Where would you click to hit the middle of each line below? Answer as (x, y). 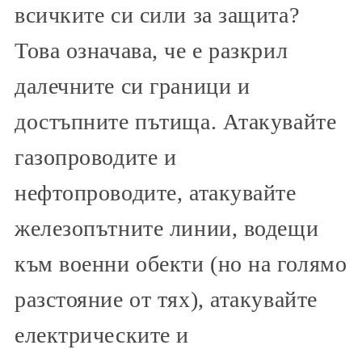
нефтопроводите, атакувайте (156, 193)
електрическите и (102, 335)
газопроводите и (96, 158)
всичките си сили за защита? (157, 15)
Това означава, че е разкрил (152, 51)
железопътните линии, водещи (167, 229)
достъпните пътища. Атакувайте (176, 122)
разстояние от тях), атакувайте (166, 300)
